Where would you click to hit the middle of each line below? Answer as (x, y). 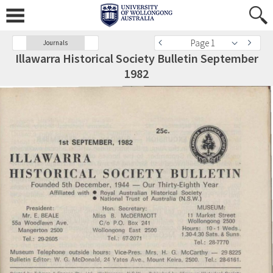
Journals (55, 43)
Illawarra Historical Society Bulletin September (136, 58)
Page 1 (203, 43)
